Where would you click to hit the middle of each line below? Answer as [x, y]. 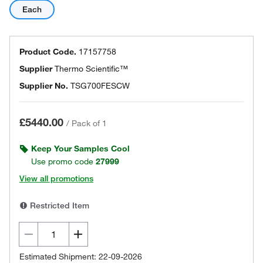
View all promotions [56, 178]
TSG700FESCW [100, 85]
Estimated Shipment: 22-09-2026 [81, 256]
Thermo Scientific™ [91, 68]
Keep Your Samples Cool [80, 148]
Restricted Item [58, 205]
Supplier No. [44, 85]
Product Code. [48, 51]
